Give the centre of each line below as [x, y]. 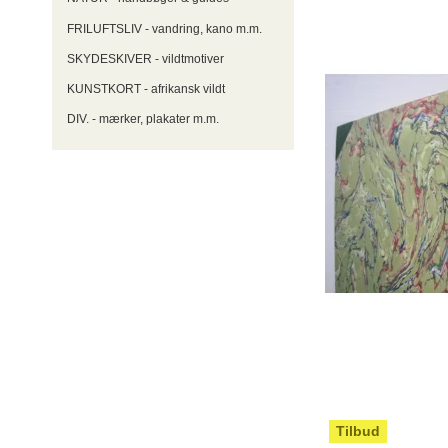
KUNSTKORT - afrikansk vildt [146, 89]
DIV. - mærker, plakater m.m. [143, 119]
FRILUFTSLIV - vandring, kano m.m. [164, 28]
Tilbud [358, 431]
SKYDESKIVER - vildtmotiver [145, 58]
